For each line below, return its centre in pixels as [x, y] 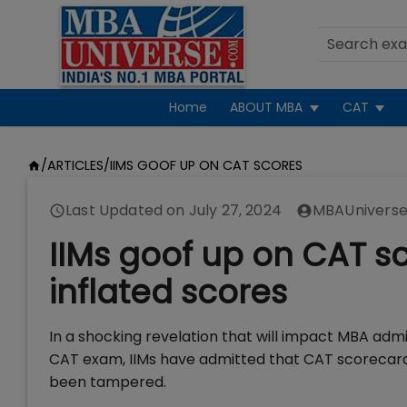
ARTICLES [75, 165]
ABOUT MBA [267, 107]
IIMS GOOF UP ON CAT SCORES [206, 165]
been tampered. [108, 382]
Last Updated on [127, 210]
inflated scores [168, 292]
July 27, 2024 [235, 210]
